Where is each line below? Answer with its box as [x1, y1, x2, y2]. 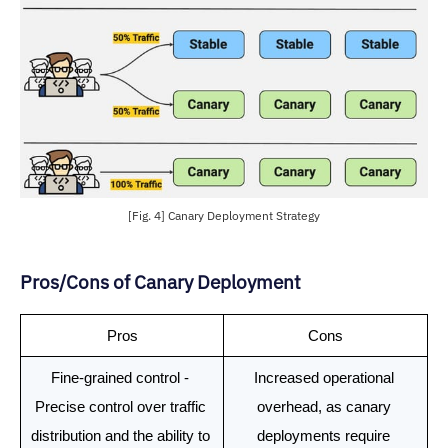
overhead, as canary [256, 398, 391, 415]
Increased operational [253, 369, 394, 386]
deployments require [257, 427, 390, 444]
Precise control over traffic [34, 398, 206, 415]
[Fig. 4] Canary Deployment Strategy [128, 207, 320, 223]
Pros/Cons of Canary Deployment [20, 268, 301, 294]
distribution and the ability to [30, 427, 210, 444]
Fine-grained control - [51, 369, 189, 386]
